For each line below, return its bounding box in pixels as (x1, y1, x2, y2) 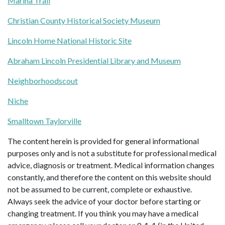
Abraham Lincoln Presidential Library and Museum (8, 55, 181, 65)
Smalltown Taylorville (8, 116, 81, 126)
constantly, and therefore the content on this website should (8, 172, 211, 182)
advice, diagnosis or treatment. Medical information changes (8, 160, 214, 170)
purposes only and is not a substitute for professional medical (8, 148, 216, 158)
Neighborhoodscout (8, 75, 78, 85)
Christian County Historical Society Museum (8, 15, 160, 25)
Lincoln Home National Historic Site (8, 35, 132, 45)
